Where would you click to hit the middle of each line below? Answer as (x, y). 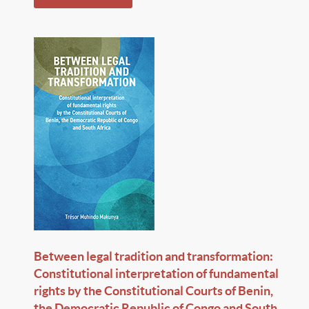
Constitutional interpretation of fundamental (156, 273)
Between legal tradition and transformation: (153, 256)
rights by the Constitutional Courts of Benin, (153, 290)
